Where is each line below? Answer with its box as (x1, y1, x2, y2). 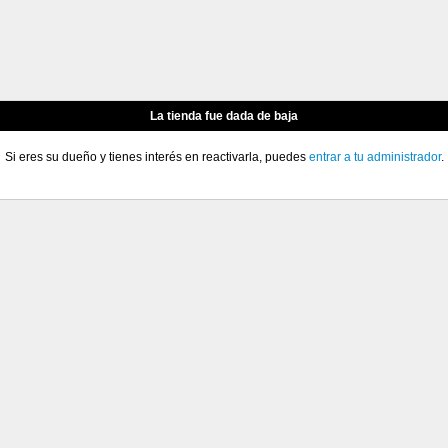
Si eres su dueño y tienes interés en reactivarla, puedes (4, 150, 309, 164)
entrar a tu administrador (308, 150, 441, 164)
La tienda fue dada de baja (150, 109, 298, 123)
